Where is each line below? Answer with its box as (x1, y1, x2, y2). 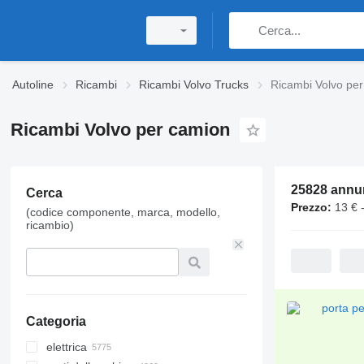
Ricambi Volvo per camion (10, 119, 230, 140)
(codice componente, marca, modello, (25, 206, 220, 219)
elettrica (45, 340, 87, 353)
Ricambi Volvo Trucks (139, 78, 249, 91)
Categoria (25, 314, 86, 328)
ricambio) (25, 219, 74, 232)
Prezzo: (290, 201, 331, 214)
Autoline (12, 78, 54, 91)
